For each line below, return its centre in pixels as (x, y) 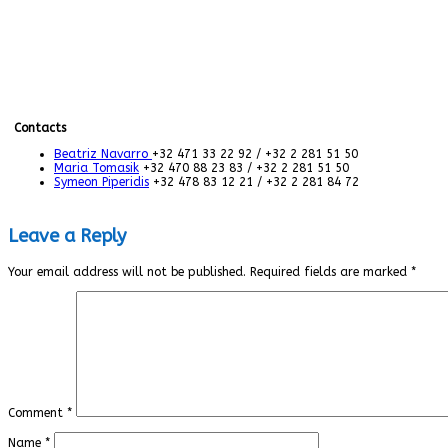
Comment (37, 412)
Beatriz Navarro (103, 153)
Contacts (40, 127)
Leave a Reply (67, 235)
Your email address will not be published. (127, 271)
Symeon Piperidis (101, 181)
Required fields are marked (330, 271)
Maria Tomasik (96, 167)
